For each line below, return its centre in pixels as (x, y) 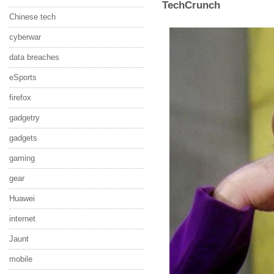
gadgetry (24, 118)
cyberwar (25, 37)
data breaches (34, 57)
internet (22, 219)
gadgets (23, 138)
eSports (23, 77)
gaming (22, 158)
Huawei (22, 198)
